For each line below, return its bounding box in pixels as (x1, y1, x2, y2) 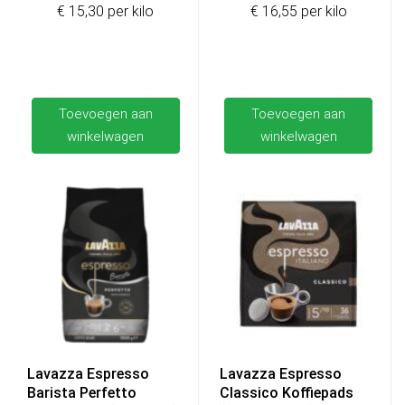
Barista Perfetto (27, 383, 137, 401)
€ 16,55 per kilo (250, 3, 347, 21)
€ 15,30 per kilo (57, 3, 155, 21)
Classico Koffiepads (220, 383, 354, 401)
